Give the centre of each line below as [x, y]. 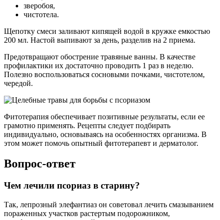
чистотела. [41, 14]
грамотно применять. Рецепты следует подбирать [87, 125]
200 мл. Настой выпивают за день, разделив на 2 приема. [100, 40]
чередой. [18, 83]
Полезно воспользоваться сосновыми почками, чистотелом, [104, 74]
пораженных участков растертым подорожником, [87, 214]
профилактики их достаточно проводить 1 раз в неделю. [99, 65]
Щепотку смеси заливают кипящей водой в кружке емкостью [107, 31]
